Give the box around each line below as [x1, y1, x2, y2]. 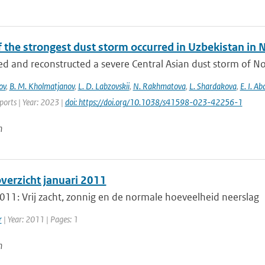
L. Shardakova [189, 80, 237, 92]
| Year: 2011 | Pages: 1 [1, 214, 78, 225]
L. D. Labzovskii [77, 80, 130, 92]
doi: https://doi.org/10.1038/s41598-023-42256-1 [64, 96, 243, 108]
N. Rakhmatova [132, 80, 186, 92]
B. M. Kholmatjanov [9, 80, 75, 92]
